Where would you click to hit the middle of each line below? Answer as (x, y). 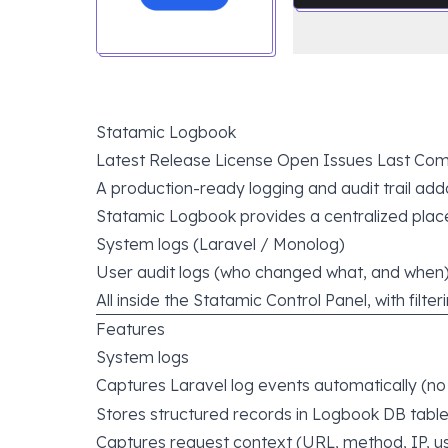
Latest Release (153, 160)
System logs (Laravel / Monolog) (220, 244)
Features (130, 329)
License (244, 160)
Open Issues (325, 160)
